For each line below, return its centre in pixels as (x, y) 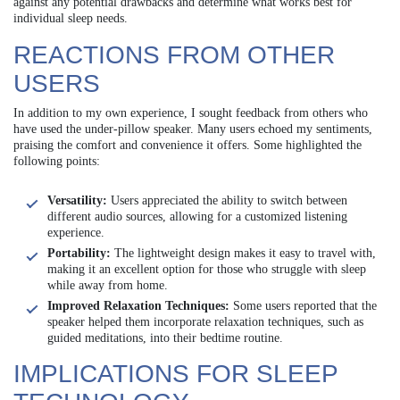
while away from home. (108, 285)
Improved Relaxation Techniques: (138, 305)
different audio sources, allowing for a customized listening (197, 216)
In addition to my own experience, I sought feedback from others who (191, 112)
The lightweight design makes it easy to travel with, (243, 253)
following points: (57, 161)
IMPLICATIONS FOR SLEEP (175, 373)
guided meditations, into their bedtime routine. (165, 337)
